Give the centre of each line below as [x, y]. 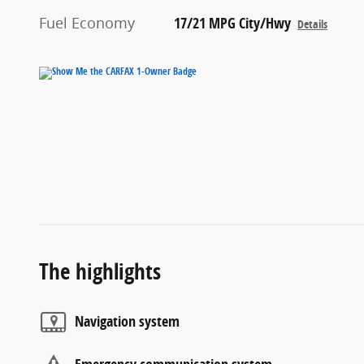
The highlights [100, 271]
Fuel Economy [87, 22]
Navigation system [127, 322]
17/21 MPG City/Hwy [233, 23]
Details [313, 24]
